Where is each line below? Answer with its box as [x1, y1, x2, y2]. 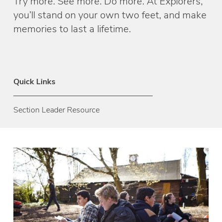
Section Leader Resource [13, 104, 100, 115]
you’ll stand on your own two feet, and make [13, 8, 207, 22]
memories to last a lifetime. [13, 22, 131, 36]
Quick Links [13, 76, 56, 87]
